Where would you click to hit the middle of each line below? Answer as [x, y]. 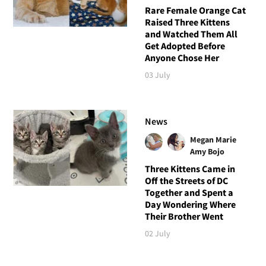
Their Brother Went [184, 216]
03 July [157, 75]
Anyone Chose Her [182, 58]
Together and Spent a [189, 193]
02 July [157, 234]
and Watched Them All [191, 34]
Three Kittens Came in [190, 169]
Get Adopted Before [185, 46]
